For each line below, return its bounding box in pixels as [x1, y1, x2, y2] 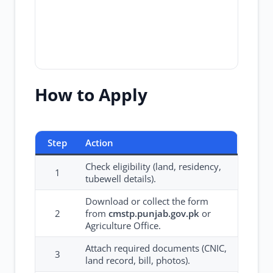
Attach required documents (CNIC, [85, 242, 227, 254]
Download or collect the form [85, 195, 208, 207]
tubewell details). [85, 172, 156, 185]
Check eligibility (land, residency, [85, 160, 221, 172]
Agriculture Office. [85, 219, 161, 232]
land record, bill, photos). [85, 254, 190, 266]
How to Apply [35, 83, 147, 106]
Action [85, 136, 113, 149]
